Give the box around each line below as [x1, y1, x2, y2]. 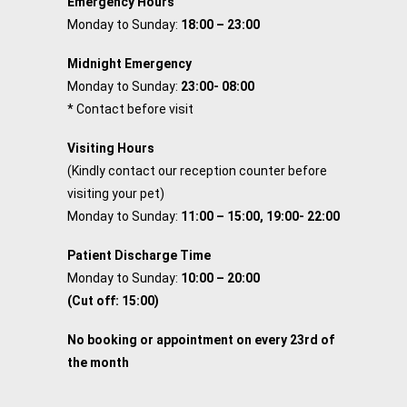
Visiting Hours [67, 141, 154, 156]
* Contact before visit [67, 102, 194, 117]
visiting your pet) [67, 186, 164, 202]
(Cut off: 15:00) [67, 293, 159, 309]
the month [67, 355, 129, 371]
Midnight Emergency [67, 56, 192, 72]
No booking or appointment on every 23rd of [67, 333, 334, 348]
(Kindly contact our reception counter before [67, 164, 327, 179]
